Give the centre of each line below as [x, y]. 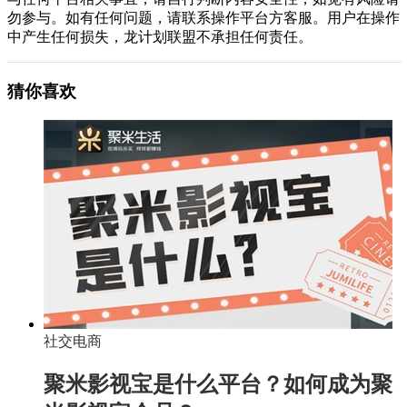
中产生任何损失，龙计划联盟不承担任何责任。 [160, 36]
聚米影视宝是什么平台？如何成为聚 [218, 385]
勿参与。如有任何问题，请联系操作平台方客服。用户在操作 [203, 17]
